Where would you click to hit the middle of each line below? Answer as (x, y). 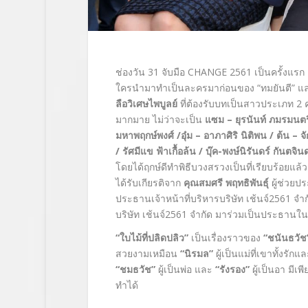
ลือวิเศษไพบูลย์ (146, 104)
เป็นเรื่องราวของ (225, 238)
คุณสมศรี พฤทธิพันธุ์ (226, 183)
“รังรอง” (232, 269)
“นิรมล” (196, 254)
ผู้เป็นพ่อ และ (185, 269)
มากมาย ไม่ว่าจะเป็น (160, 120)
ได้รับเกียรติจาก (149, 183)
